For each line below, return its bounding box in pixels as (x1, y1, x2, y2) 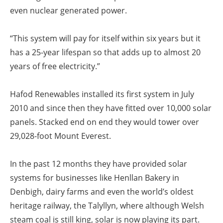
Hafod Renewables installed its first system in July (10, 89, 194, 100)
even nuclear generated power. (10, 5, 127, 16)
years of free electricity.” (10, 61, 128, 72)
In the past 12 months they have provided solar (10, 158, 187, 170)
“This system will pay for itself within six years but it (10, 33, 201, 44)
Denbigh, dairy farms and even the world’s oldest (10, 186, 194, 198)
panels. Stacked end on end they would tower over (10, 116, 199, 128)
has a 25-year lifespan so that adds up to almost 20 (10, 47, 201, 58)
